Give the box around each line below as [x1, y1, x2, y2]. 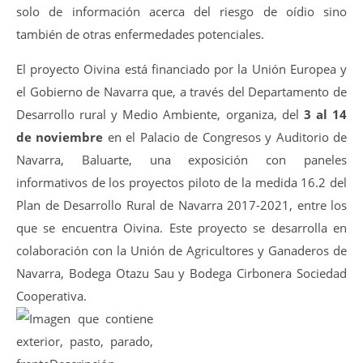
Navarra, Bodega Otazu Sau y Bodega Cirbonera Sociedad [16, 265, 347, 281]
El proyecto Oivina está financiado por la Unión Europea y [16, 61, 347, 77]
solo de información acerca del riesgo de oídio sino [16, 3, 347, 19]
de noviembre [16, 129, 104, 145]
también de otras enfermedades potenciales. [16, 26, 264, 42]
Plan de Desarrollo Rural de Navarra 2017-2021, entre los [16, 197, 347, 213]
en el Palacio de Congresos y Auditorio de [103, 129, 348, 145]
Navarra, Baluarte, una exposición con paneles [16, 152, 347, 168]
